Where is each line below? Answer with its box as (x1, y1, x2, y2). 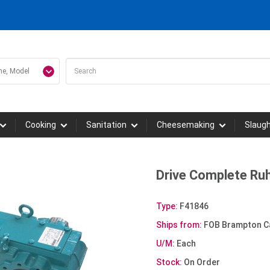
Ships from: (156, 220, 202, 230)
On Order (182, 257, 220, 267)
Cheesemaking (156, 120, 215, 130)
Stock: (156, 257, 182, 267)
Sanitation (86, 120, 127, 130)
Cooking (25, 120, 56, 130)
